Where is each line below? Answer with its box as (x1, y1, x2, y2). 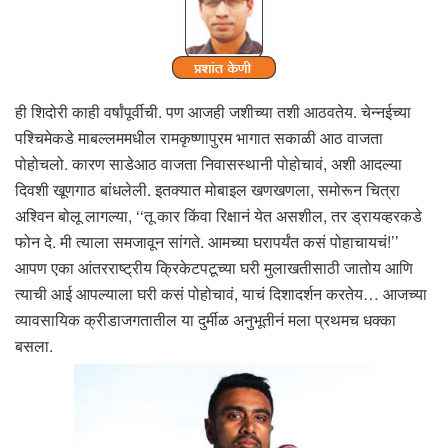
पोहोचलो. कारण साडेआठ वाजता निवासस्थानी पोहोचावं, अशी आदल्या (15, 151, 402, 175)
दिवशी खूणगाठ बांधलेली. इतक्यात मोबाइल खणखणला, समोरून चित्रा (15, 177, 400, 201)
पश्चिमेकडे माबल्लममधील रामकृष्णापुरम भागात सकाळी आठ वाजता (15, 125, 383, 149)
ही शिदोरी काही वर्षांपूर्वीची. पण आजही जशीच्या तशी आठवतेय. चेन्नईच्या (15, 99, 411, 123)
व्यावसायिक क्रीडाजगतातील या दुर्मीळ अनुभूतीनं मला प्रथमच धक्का (15, 307, 396, 331)
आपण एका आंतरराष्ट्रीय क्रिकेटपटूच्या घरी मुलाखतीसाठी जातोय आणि (15, 255, 413, 279)
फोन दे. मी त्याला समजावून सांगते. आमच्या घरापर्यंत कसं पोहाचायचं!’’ (15, 229, 399, 253)
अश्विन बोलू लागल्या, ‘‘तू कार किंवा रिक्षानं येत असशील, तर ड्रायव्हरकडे (15, 203, 422, 227)
